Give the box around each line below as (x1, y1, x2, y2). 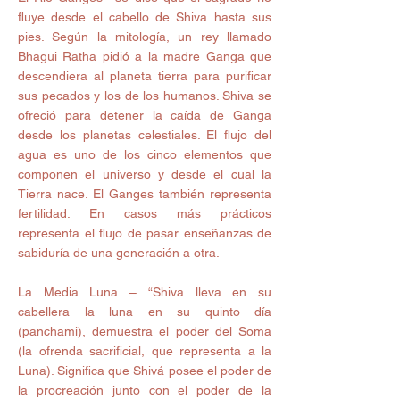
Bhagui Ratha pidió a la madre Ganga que (18, 49, 271, 64)
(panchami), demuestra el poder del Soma (18, 324, 271, 339)
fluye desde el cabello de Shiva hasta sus (18, 10, 271, 25)
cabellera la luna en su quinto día (18, 304, 271, 320)
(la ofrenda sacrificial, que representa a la (18, 344, 271, 359)
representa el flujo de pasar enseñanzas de (18, 226, 271, 241)
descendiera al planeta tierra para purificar (18, 69, 271, 84)
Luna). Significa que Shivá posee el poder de (18, 363, 271, 379)
